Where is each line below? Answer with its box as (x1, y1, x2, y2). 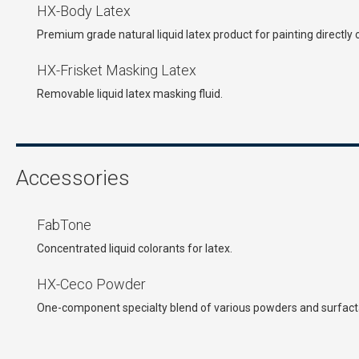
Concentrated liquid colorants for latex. (37, 242, 233, 255)
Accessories (16, 166, 130, 190)
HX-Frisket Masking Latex (37, 62, 197, 79)
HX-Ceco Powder (37, 276, 147, 292)
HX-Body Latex (37, 2, 131, 19)
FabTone (37, 216, 92, 233)
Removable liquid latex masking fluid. (37, 87, 224, 100)
